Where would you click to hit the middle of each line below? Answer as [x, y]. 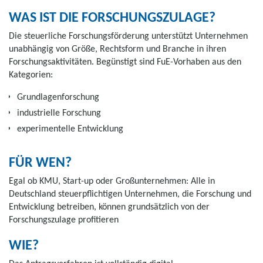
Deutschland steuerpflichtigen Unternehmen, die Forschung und [130, 193]
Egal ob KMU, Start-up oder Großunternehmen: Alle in [112, 180]
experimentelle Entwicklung [70, 128]
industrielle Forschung [59, 112]
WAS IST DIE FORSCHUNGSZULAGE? [112, 16]
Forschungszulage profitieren [64, 219]
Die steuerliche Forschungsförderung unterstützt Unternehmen [128, 35]
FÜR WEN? [40, 161]
